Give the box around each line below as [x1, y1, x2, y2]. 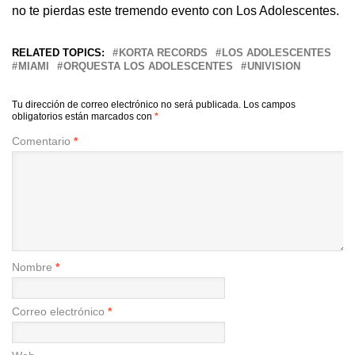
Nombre [12, 260, 55, 273]
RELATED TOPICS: [12, 46, 105, 59]
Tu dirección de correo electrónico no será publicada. [12, 98, 241, 110]
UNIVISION [247, 59, 300, 72]
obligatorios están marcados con [12, 110, 155, 122]
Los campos [243, 98, 296, 110]
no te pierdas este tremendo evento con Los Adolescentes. [12, 3, 339, 17]
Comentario [12, 134, 74, 147]
